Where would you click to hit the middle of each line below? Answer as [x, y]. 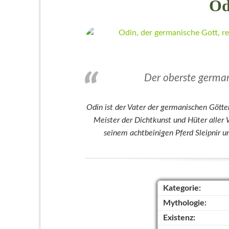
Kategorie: [182, 188]
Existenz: [179, 218]
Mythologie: [185, 203]
